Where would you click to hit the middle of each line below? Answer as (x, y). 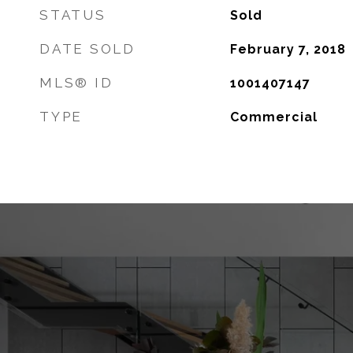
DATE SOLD (87, 49)
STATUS (73, 15)
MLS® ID (76, 83)
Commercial (273, 117)
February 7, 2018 (288, 49)
